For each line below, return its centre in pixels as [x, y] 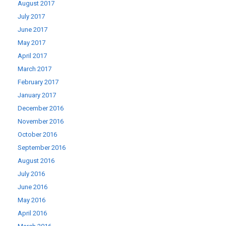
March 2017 [35, 69]
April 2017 [32, 56]
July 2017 [31, 16]
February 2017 [38, 82]
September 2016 [42, 148]
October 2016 [37, 134]
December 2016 [41, 108]
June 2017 [33, 30]
